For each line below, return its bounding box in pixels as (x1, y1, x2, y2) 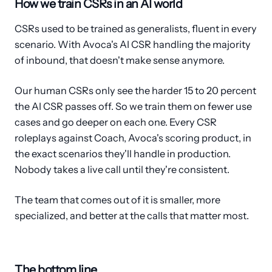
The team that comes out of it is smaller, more (15, 194, 220, 206)
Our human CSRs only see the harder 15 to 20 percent (15, 84, 256, 97)
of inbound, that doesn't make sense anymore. (15, 54, 225, 66)
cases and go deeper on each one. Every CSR (15, 116, 217, 128)
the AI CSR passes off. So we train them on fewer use (15, 100, 252, 112)
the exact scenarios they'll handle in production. (15, 148, 231, 160)
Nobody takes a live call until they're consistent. (15, 163, 229, 175)
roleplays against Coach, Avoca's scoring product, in (15, 132, 251, 144)
